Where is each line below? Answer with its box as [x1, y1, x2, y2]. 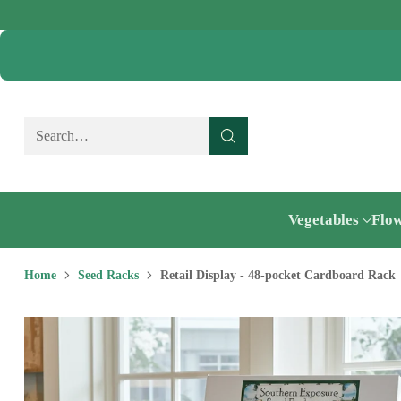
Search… [35, 128, 89, 144]
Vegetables [288, 211, 359, 229]
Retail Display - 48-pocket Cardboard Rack [159, 267, 396, 282]
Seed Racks [77, 267, 139, 282]
